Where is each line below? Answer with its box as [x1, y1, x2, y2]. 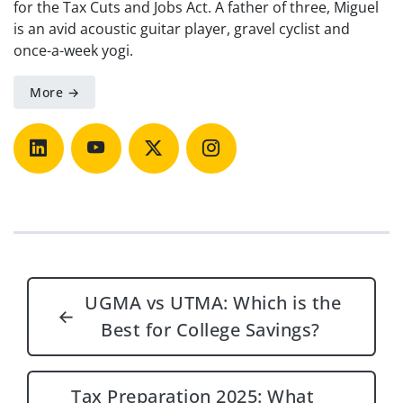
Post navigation [26, 251, 319, 302]
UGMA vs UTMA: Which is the [79, 290, 341, 315]
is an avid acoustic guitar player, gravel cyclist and [13, 18, 350, 39]
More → [30, 83, 79, 101]
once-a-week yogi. [13, 40, 133, 60]
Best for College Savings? [101, 317, 320, 342]
